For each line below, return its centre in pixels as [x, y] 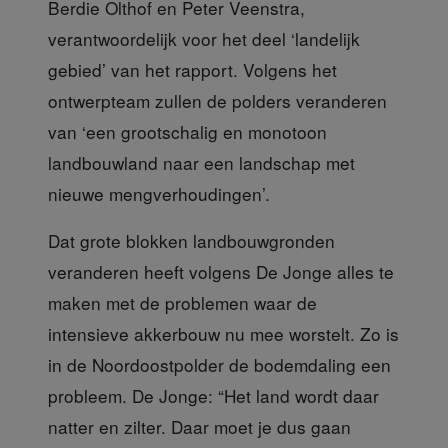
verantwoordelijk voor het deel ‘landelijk [204, 39]
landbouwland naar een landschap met [201, 163]
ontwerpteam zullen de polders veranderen [217, 101]
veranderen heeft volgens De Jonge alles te [221, 272]
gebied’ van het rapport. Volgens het [192, 70]
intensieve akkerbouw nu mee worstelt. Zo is [223, 334]
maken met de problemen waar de [182, 303]
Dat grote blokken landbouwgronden [191, 241]
